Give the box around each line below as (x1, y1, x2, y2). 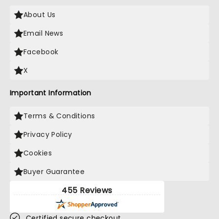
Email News (23, 28, 64, 38)
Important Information (10, 88, 91, 98)
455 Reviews (62, 185, 112, 196)
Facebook (23, 47, 59, 57)
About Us (23, 10, 56, 20)
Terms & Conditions (23, 111, 95, 121)
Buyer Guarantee (23, 167, 85, 176)
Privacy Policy (23, 130, 72, 139)
